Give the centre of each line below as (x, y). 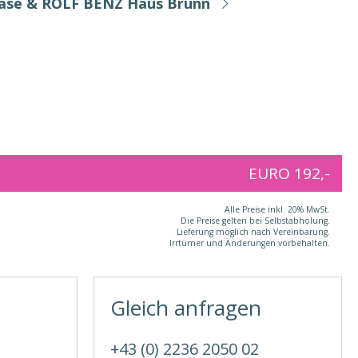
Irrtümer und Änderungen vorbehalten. (250, 243)
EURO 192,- (289, 173)
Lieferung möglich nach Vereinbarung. (253, 232)
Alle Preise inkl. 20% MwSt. (277, 209)
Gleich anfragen (186, 308)
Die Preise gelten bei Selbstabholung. (255, 221)
